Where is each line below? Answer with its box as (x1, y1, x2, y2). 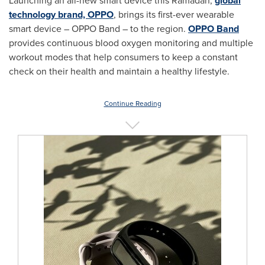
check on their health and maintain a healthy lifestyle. (9, 64, 230, 78)
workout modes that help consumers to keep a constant (9, 50, 238, 64)
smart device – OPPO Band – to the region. (9, 22, 188, 35)
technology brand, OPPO (9, 8, 114, 21)
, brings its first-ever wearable (114, 8, 234, 21)
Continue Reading (104, 98, 161, 109)
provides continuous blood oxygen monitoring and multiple (9, 36, 253, 50)
